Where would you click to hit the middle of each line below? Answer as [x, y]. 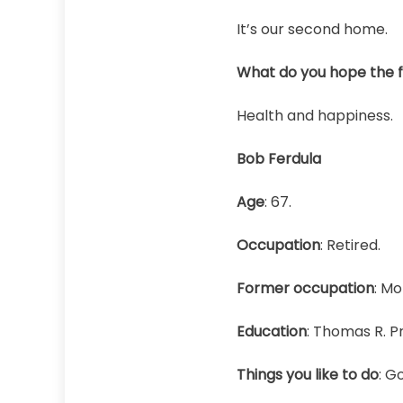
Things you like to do [307, 375]
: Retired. [350, 245]
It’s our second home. [313, 29]
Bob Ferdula [278, 159]
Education [271, 331]
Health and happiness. [314, 116]
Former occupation [305, 288]
